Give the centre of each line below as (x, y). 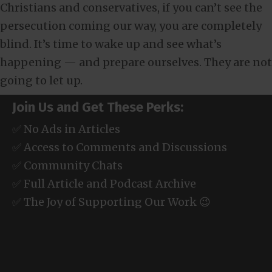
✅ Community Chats (67, 165)
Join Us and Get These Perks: (98, 107)
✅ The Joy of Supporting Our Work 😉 (111, 202)
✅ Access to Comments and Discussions (120, 147)
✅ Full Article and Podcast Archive (104, 183)
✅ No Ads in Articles (66, 129)
